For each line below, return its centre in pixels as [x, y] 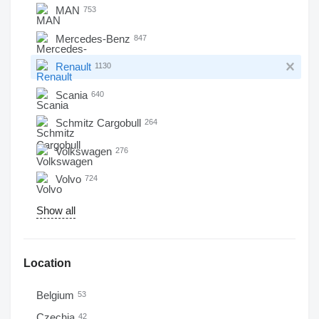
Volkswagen [85, 151]
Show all [56, 210]
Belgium [57, 295]
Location [47, 263]
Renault [75, 67]
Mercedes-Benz [94, 38]
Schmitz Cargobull [100, 123]
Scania [73, 95]
